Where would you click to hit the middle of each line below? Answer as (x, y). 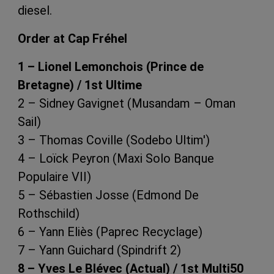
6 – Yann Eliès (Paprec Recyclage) (110, 231)
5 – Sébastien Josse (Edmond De (108, 195)
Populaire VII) (54, 176)
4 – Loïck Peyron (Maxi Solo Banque (116, 158)
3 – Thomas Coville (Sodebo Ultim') (114, 140)
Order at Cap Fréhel (72, 38)
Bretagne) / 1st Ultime (80, 85)
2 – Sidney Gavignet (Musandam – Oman (127, 103)
